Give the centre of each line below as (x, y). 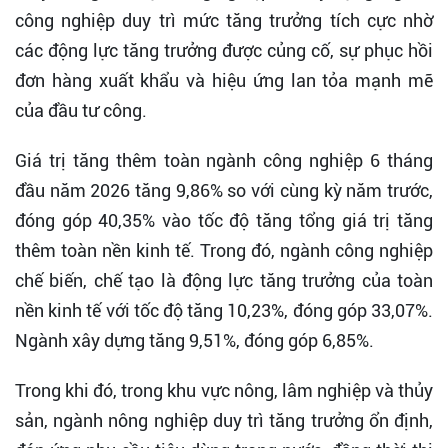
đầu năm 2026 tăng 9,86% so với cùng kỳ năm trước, (224, 191)
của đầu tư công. (81, 111)
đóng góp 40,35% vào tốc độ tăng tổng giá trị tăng (224, 221)
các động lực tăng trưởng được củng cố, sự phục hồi (224, 51)
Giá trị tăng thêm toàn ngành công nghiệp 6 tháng (224, 161)
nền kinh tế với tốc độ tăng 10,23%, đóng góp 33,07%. (224, 311)
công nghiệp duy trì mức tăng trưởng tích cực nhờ (224, 21)
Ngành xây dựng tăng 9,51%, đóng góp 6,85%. (194, 341)
